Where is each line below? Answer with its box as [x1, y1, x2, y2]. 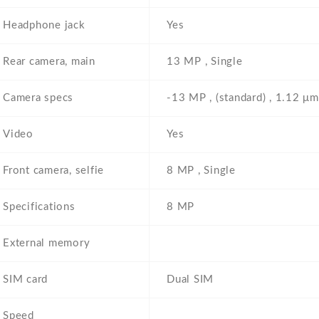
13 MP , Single [167, 56, 243, 68]
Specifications [3, 202, 75, 213]
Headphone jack [3, 20, 85, 31]
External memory [3, 238, 90, 249]
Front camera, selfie [3, 165, 104, 177]
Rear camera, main [3, 56, 95, 68]
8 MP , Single [167, 165, 236, 177]
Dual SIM [167, 274, 214, 286]
